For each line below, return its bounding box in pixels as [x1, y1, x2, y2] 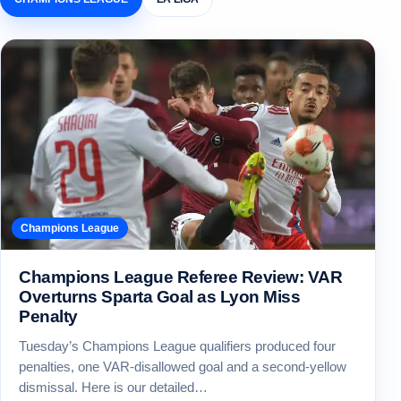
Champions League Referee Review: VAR [19, 268, 343, 287]
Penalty [19, 307, 78, 327]
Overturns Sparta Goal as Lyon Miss [19, 287, 301, 307]
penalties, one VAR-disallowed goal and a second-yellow [19, 359, 346, 375]
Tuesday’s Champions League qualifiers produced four [19, 338, 336, 354]
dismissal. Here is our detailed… [19, 380, 208, 396]
